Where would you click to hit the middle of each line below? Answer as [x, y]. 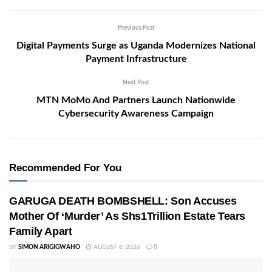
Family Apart [41, 232]
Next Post [136, 83]
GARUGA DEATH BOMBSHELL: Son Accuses [123, 201]
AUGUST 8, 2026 [116, 247]
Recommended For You [65, 168]
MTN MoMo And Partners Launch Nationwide [136, 100]
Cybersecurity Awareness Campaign [136, 114]
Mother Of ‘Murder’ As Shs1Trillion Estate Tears [127, 216]
